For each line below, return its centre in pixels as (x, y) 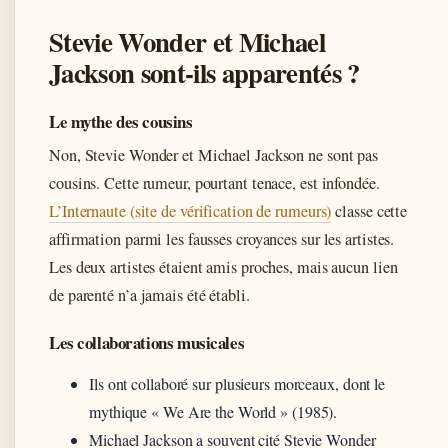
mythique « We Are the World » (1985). (213, 411)
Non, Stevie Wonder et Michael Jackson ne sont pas (214, 154)
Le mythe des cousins (121, 121)
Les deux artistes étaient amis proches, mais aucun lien (223, 266)
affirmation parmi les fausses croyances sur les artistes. (222, 238)
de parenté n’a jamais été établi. (149, 294)
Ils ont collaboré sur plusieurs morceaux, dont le (237, 383)
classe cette (369, 210)
